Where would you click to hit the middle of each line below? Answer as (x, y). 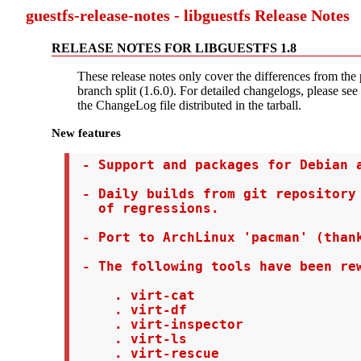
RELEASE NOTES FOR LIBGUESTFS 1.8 (174, 48)
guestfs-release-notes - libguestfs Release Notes (188, 15)
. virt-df (130, 310)
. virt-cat (134, 295)
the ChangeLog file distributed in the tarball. (189, 105)
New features (86, 133)
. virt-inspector (158, 324)
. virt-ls (130, 339)
